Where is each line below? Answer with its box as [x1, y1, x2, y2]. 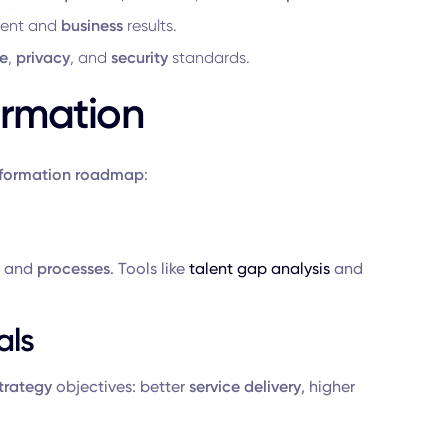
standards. [167, 48, 250, 67]
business [60, 16, 123, 35]
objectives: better [51, 377, 189, 396]
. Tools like [109, 259, 189, 278]
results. [122, 16, 177, 35]
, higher [300, 377, 355, 396]
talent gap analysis [188, 259, 330, 278]
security [110, 48, 168, 67]
